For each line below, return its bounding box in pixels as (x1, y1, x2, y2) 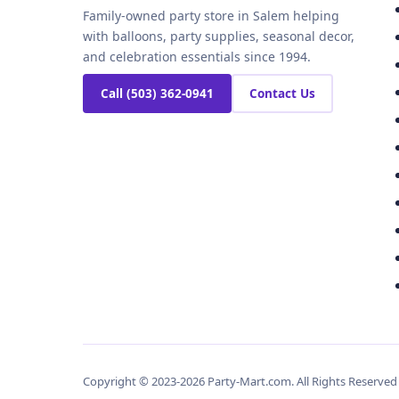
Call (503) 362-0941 (101, 85, 214, 102)
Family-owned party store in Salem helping (83, 7, 339, 25)
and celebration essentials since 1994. (83, 48, 311, 66)
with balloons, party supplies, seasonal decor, (83, 28, 354, 45)
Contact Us (249, 85, 315, 102)
